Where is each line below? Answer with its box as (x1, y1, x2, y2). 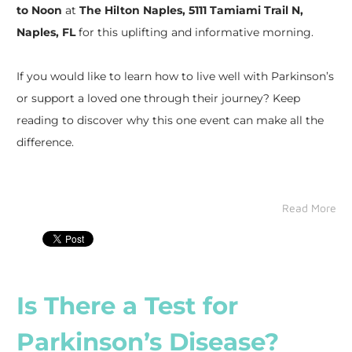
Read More (281, 201, 336, 215)
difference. (16, 135, 74, 150)
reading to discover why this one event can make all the (16, 113, 324, 128)
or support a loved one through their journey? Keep (16, 91, 300, 106)
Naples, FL (16, 25, 75, 40)
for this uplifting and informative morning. (75, 25, 313, 40)
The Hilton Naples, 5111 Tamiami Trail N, (79, 3, 303, 18)
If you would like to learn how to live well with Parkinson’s (16, 69, 334, 84)
